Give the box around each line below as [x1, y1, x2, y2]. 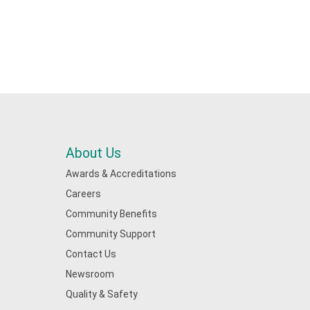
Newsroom [65, 268, 114, 280]
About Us [65, 145, 121, 161]
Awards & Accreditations [65, 168, 176, 179]
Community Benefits [65, 208, 157, 219]
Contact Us [65, 248, 116, 259]
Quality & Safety [65, 289, 138, 300]
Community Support [65, 228, 156, 239]
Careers [65, 188, 101, 199]
